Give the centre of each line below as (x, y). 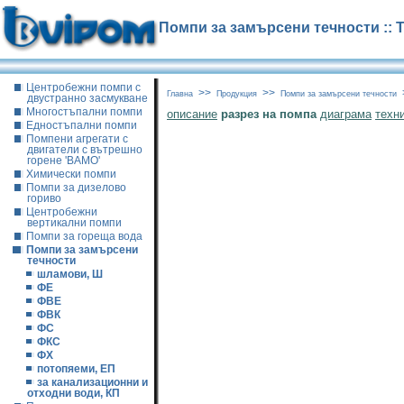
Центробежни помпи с (83, 87)
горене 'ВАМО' (64, 161)
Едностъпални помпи (82, 125)
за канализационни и (92, 382)
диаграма (346, 114)
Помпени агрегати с (77, 139)
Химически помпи (71, 174)
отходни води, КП (73, 393)
